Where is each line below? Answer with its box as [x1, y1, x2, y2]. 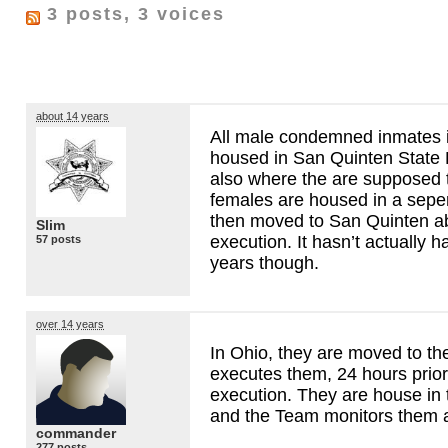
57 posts [36, 233, 81, 246]
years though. [210, 252, 319, 273]
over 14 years [36, 317, 104, 330]
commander [36, 425, 116, 442]
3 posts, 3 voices [40, 4, 225, 25]
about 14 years [36, 109, 109, 122]
